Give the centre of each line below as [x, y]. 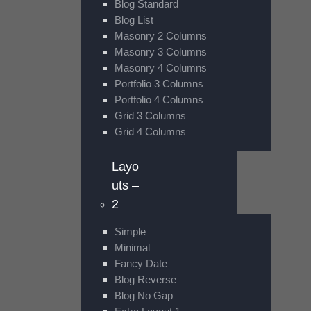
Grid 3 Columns [150, 116]
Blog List [134, 20]
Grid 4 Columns [150, 132]
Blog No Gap [143, 296]
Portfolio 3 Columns [159, 84]
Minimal [132, 248]
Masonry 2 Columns [160, 36]
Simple [130, 232]
